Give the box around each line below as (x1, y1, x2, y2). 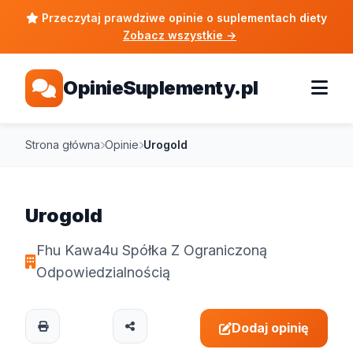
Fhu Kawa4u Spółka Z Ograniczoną (36, 242, 267, 258)
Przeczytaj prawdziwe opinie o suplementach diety (39, 11, 327, 24)
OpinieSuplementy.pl (63, 76, 258, 99)
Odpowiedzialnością (36, 264, 170, 281)
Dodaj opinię (232, 320, 309, 336)
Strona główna (25, 138, 100, 151)
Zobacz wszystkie (123, 28, 226, 42)
